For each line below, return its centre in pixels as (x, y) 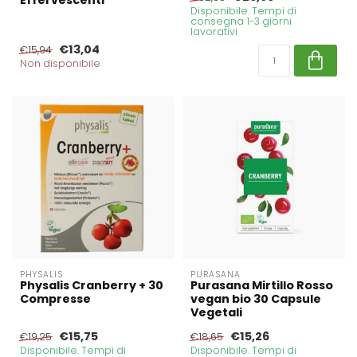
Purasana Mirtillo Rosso (262, 286)
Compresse (55, 299)
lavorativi (214, 32)
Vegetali (216, 313)
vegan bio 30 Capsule (256, 299)
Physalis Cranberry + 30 (92, 286)
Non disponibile (60, 64)
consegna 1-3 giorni (241, 22)
